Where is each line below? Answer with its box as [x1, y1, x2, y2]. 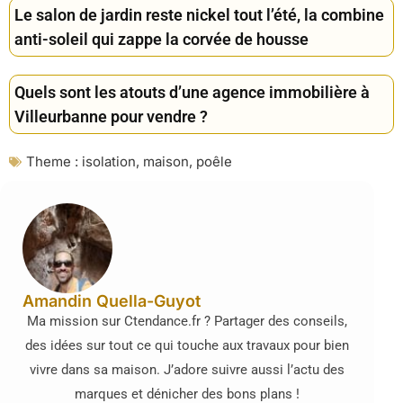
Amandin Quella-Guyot [22, 291, 201, 311]
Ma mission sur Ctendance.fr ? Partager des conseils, [27, 313, 347, 330]
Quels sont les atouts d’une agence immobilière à [14, 83, 370, 103]
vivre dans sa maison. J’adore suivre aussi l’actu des [30, 362, 345, 379]
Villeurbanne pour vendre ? [14, 107, 208, 127]
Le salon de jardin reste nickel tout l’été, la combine [14, 5, 384, 25]
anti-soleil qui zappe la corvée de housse [14, 30, 309, 49]
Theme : [26, 153, 78, 171]
